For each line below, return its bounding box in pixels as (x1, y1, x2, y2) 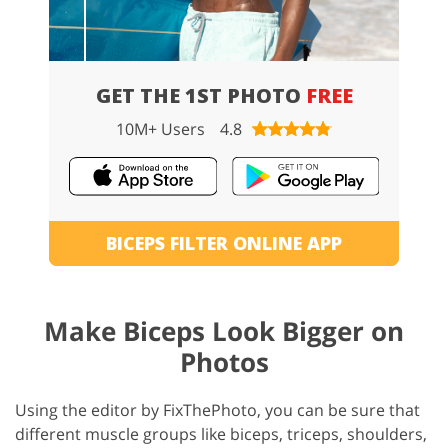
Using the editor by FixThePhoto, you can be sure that (15, 399, 420, 422)
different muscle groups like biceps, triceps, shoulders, (15, 423, 427, 446)
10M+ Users (116, 117, 205, 140)
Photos (179, 344, 269, 381)
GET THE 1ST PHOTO (95, 82, 306, 109)
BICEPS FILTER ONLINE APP (106, 231, 342, 256)
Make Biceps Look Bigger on (44, 313, 404, 350)
